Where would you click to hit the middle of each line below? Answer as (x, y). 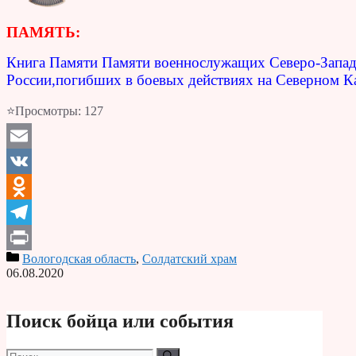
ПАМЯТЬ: (43, 33)
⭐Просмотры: (44, 111)
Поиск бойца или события (120, 321)
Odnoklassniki (43, 212)
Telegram (30, 238)
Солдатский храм (190, 259)
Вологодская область (79, 259)
